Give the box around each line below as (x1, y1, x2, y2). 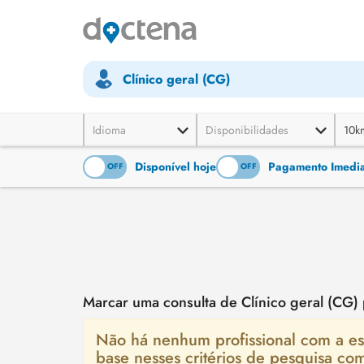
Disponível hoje (135, 158, 216, 175)
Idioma (93, 122, 126, 138)
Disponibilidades (206, 122, 288, 138)
